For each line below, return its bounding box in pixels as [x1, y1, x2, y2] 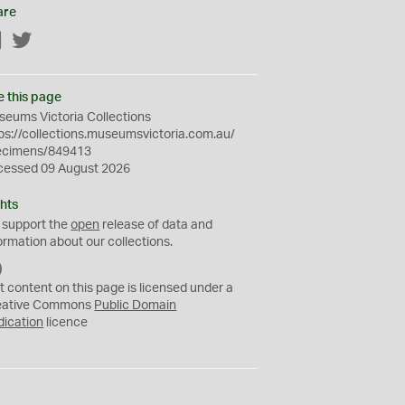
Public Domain [94, 299, 177, 312]
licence [43, 316, 89, 329]
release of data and [99, 219, 213, 231]
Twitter [33, 35, 72, 48]
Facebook [3, 35, 61, 48]
